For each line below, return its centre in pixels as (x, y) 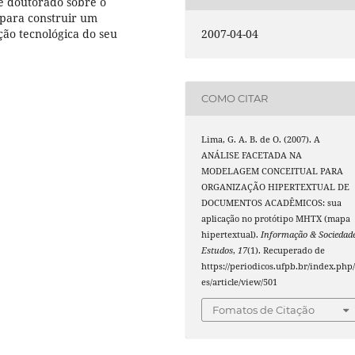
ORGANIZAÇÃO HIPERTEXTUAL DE (276, 187)
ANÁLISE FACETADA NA (252, 155)
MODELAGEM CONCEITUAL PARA (273, 171)
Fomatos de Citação (264, 310)
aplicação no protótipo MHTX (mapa (276, 218)
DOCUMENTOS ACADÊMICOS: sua (272, 202)
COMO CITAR (235, 99)
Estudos (218, 250)
